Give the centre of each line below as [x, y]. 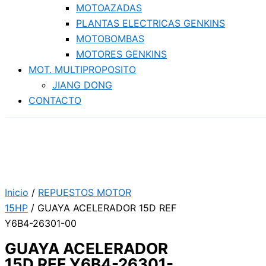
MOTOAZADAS [109, 8]
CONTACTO [55, 100]
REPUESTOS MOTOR [85, 192]
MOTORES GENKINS [121, 54]
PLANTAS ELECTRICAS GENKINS [151, 23]
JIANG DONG [82, 85]
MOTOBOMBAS [110, 39]
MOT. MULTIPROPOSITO [82, 69]
